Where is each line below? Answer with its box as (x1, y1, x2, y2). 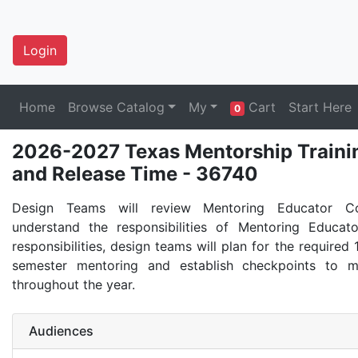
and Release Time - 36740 (12, 162, 258, 185)
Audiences (29, 323, 93, 339)
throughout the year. (12, 276, 135, 292)
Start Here (288, 99, 352, 115)
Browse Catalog (68, 99, 165, 115)
